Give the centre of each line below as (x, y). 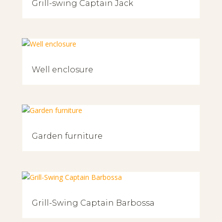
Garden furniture (67, 136)
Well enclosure (62, 70)
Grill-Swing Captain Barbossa (93, 203)
